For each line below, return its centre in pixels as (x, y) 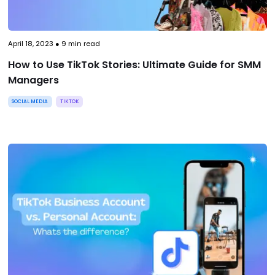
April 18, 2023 (30, 44)
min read (83, 44)
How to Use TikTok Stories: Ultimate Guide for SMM (134, 64)
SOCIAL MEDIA (30, 102)
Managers (33, 80)
